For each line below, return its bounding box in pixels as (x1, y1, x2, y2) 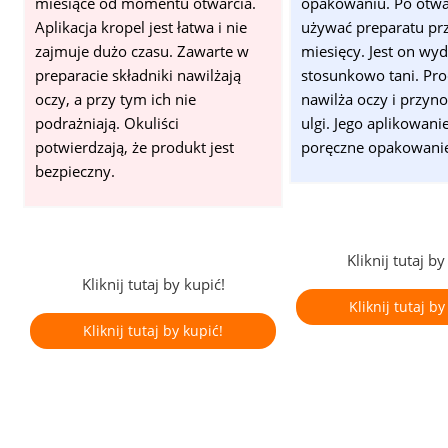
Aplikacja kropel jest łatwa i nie (34, 17, 247, 38)
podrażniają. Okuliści (34, 113, 179, 134)
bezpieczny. (34, 161, 115, 182)
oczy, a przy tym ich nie (34, 89, 196, 110)
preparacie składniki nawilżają (34, 65, 241, 86)
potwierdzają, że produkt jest (34, 137, 234, 158)
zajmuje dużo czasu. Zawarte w (34, 41, 249, 62)
